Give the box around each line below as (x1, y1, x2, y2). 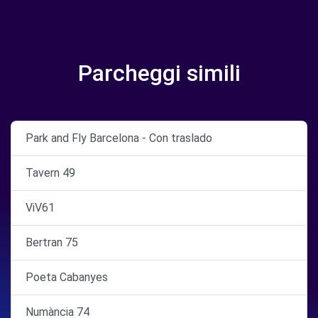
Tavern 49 (26, 166, 75, 180)
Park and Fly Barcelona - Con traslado (26, 131, 212, 145)
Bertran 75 (26, 236, 78, 249)
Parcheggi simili (77, 60, 241, 87)
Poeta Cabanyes (26, 270, 108, 284)
